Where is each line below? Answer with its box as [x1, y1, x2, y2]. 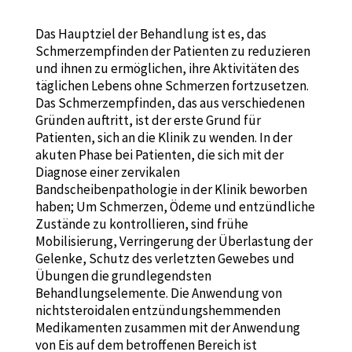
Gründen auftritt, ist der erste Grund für [35, 112, 261, 130]
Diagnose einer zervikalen [35, 163, 180, 181]
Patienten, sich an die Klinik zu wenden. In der [35, 129, 292, 147]
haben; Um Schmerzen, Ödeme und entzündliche [35, 198, 315, 216]
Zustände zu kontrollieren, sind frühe [35, 215, 248, 233]
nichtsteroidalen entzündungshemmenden [35, 302, 280, 320]
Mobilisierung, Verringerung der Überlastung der [35, 233, 313, 251]
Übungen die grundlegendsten [35, 267, 211, 285]
